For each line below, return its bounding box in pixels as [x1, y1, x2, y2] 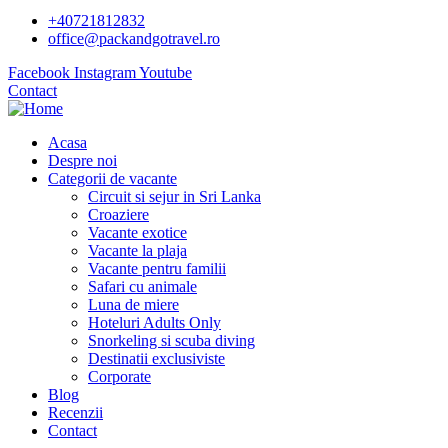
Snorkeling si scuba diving [88, 332, 255, 349]
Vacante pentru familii [88, 260, 226, 277]
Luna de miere [88, 296, 179, 313]
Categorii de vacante [48, 170, 177, 187]
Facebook [8, 64, 70, 81]
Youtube [139, 64, 192, 81]
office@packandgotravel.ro [48, 30, 220, 47]
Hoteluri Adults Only [88, 314, 221, 331]
